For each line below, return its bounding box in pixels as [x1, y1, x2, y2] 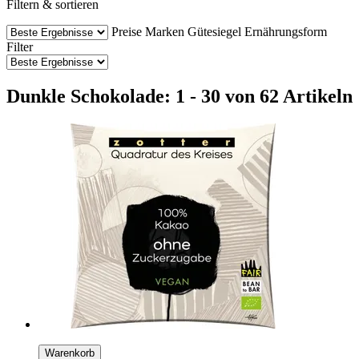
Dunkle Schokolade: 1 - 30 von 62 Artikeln [6, 85, 353, 107]
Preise [111, 24, 142, 38]
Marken [145, 24, 184, 38]
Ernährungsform [244, 24, 327, 38]
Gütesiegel [188, 24, 241, 38]
